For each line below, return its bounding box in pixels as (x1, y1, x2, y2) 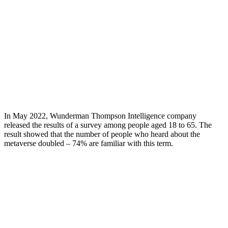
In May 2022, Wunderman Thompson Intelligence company (4, 111, 196, 120)
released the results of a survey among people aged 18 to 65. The (4, 120, 212, 129)
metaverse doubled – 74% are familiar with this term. (4, 138, 173, 148)
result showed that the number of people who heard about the (4, 129, 200, 138)
